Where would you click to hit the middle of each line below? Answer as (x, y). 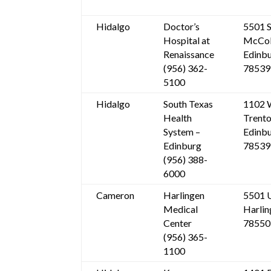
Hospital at (187, 41)
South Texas (188, 104)
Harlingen (184, 195)
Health (178, 118)
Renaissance (189, 54)
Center (178, 223)
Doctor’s (182, 27)
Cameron (116, 195)
